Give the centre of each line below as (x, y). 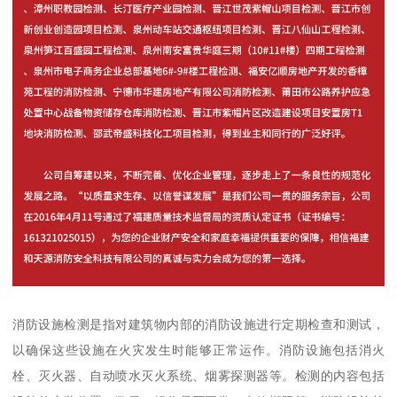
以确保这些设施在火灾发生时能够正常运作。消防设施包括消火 (198, 350)
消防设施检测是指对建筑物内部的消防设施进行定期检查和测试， (198, 324)
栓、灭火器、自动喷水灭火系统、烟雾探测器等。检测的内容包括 (198, 375)
